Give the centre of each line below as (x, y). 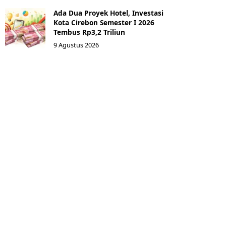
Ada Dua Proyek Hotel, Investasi (108, 13)
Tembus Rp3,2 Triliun (89, 32)
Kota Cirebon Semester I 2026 (104, 22)
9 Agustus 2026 (76, 45)
